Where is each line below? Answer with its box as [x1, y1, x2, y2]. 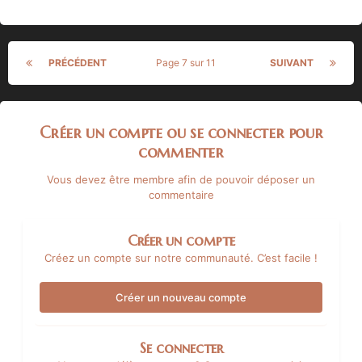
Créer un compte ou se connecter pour [39, 122, 323, 143]
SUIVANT [270, 56, 314, 69]
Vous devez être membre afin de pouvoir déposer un [47, 172, 315, 186]
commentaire [148, 187, 214, 201]
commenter [138, 141, 224, 162]
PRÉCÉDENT [48, 56, 107, 69]
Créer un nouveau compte [116, 290, 246, 304]
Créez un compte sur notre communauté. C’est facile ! [44, 250, 318, 264]
